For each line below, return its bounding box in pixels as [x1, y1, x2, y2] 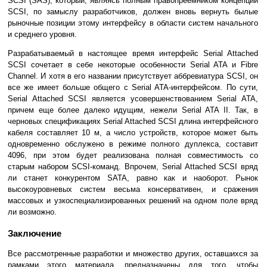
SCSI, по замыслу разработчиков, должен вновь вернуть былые [8, 7, 258, 17]
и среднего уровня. [8, 30, 77, 39]
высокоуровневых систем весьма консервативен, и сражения [8, 185, 258, 194]
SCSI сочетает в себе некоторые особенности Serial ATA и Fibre [8, 60, 258, 70]
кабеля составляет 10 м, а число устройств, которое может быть [8, 128, 258, 138]
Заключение [8, 228, 61, 239]
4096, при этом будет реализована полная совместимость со [8, 151, 258, 160]
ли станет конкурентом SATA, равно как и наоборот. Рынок [8, 173, 258, 183]
